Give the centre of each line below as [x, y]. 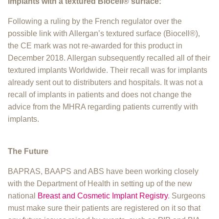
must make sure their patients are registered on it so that [104, 208]
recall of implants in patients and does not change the [100, 94]
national [23, 196]
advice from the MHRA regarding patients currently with [103, 107]
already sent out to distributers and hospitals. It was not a [105, 82]
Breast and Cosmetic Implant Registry [103, 196]
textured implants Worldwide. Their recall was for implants [108, 70]
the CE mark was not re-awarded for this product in [95, 45]
